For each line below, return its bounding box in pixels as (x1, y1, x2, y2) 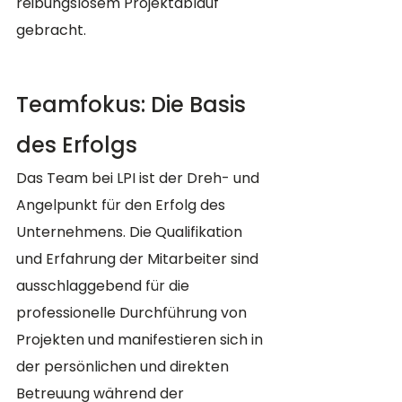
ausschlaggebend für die (16, 275, 193, 297)
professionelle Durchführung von (16, 302, 250, 324)
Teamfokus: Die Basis (16, 90, 251, 120)
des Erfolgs (16, 130, 137, 161)
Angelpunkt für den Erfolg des (16, 195, 229, 216)
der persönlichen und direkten (16, 356, 232, 378)
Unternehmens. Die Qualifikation (16, 222, 246, 243)
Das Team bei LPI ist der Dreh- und (16, 168, 263, 189)
